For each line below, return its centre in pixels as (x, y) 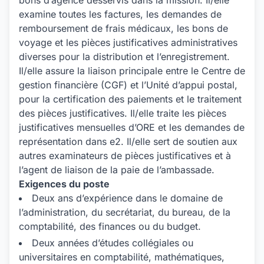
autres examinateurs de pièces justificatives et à (125, 156)
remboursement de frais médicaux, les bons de (123, 28)
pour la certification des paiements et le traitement (130, 99)
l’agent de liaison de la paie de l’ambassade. (117, 170)
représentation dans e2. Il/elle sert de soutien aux (128, 141)
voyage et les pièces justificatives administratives (128, 42)
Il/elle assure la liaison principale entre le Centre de (132, 71)
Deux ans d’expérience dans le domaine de (127, 198)
